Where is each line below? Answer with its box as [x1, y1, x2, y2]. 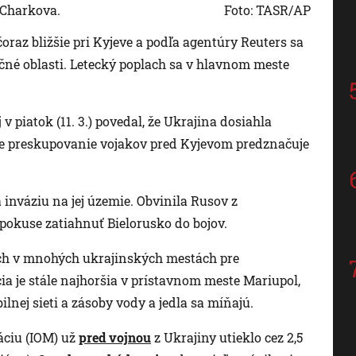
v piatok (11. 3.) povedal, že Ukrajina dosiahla [2, 112, 272, 130]
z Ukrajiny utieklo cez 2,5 [151, 328, 303, 346]
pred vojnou [79, 328, 151, 346]
